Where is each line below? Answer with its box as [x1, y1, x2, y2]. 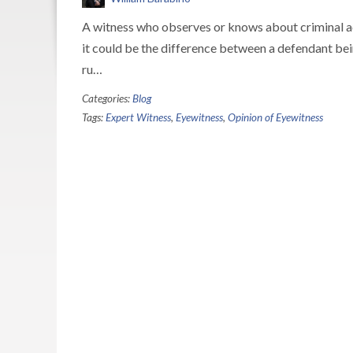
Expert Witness [106, 111, 171, 124]
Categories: [82, 92, 132, 105]
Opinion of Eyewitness [228, 111, 323, 124]
